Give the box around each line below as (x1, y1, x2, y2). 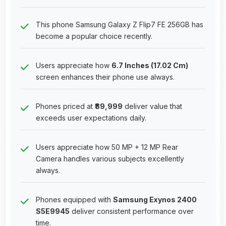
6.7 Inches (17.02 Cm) (111, 61, 188, 70)
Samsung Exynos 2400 (113, 195, 197, 204)
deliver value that (123, 101, 182, 110)
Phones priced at (36, 101, 95, 110)
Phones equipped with (36, 195, 113, 204)
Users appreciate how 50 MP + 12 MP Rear (36, 142, 178, 151)
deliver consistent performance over (70, 206, 194, 215)
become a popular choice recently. (36, 31, 152, 40)
